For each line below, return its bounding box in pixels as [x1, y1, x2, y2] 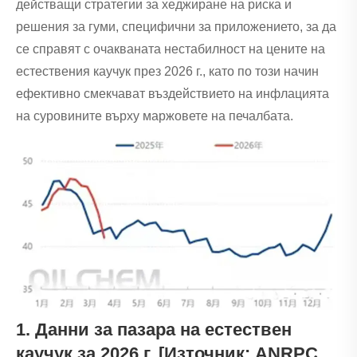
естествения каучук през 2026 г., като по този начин [16, 64, 319, 78]
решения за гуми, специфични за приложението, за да [16, 19, 336, 33]
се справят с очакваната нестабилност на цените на [16, 41, 325, 56]
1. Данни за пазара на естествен [16, 320, 292, 340]
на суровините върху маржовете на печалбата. [16, 108, 293, 123]
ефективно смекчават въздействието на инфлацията [16, 86, 329, 100]
